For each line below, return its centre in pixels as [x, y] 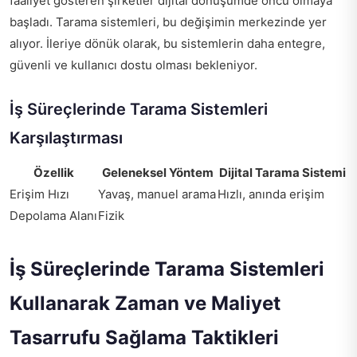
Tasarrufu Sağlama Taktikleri [144, 337]
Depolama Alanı [53, 216]
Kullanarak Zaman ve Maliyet [145, 303]
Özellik [54, 173]
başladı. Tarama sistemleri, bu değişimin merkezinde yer [168, 22]
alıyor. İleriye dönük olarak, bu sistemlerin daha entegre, [167, 43]
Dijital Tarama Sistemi [282, 173]
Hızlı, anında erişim [271, 194]
